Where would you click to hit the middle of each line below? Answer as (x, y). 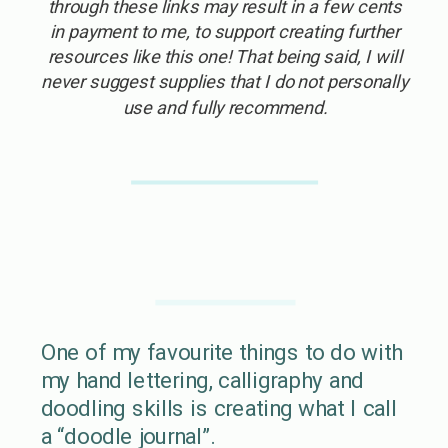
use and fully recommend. (224, 107)
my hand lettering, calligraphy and (202, 380)
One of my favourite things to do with (221, 352)
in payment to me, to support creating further (224, 31)
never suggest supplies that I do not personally (225, 82)
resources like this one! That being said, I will (224, 57)
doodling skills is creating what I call (218, 408)
